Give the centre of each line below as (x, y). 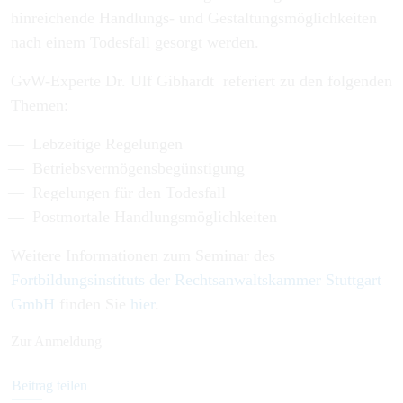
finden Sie (93, 304)
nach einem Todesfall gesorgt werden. (135, 42)
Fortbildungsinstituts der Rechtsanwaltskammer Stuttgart (196, 280)
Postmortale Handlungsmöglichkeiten (155, 217)
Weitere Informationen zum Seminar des (143, 255)
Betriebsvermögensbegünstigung (139, 168)
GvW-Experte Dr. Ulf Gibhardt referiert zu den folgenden (201, 81)
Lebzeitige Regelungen (107, 144)
